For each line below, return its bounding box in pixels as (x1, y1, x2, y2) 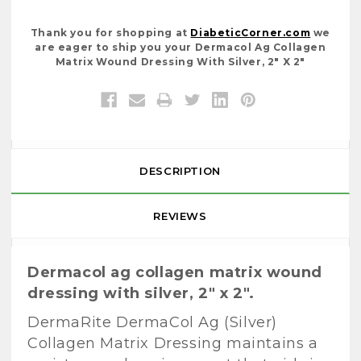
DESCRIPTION (139, 164, 221, 178)
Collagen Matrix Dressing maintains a (27, 334, 318, 353)
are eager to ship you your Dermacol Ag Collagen (35, 41, 326, 54)
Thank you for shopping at (30, 27, 191, 39)
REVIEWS (153, 210, 207, 223)
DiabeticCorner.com (190, 27, 311, 39)
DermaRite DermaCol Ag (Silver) (27, 313, 278, 332)
